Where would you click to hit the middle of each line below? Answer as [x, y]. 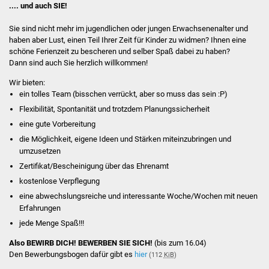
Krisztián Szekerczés [176, 151]
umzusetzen [40, 151]
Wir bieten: [27, 82]
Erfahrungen [40, 208]
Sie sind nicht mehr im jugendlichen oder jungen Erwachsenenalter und [128, 29]
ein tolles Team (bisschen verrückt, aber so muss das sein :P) [124, 94]
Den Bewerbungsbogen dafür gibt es [71, 255]
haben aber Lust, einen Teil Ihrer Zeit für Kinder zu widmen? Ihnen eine [127, 40]
